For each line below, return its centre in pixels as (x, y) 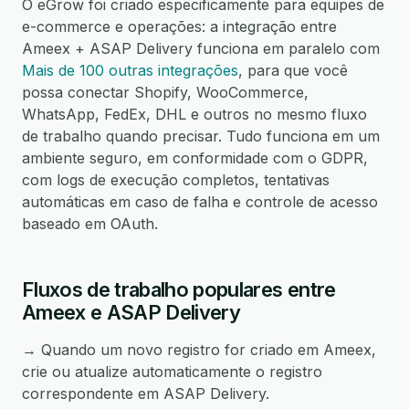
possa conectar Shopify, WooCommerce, (165, 92)
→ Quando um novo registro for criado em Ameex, (199, 350)
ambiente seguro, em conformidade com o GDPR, (195, 158)
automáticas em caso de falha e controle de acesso (200, 202)
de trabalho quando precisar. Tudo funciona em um (201, 136)
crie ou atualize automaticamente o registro (172, 372)
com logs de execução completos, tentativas (176, 180)
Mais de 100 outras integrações (130, 70)
